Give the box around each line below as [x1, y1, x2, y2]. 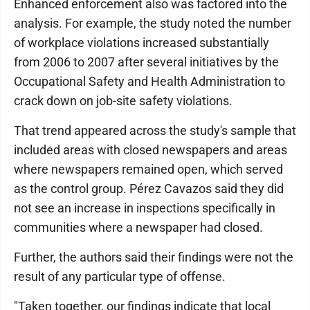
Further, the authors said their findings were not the [14, 250, 293, 264]
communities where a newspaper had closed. [14, 220, 263, 235]
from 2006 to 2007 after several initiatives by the [14, 55, 279, 69]
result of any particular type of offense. [14, 269, 226, 284]
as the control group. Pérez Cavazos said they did [14, 181, 284, 196]
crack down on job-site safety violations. [14, 93, 232, 108]
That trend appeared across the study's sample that [14, 123, 296, 138]
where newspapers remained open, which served [14, 162, 283, 176]
